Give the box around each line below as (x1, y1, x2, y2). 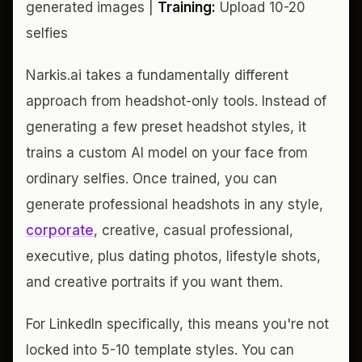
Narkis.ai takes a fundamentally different (26, 66, 288, 83)
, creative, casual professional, (94, 221, 293, 238)
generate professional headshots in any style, (26, 196, 323, 213)
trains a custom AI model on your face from (26, 144, 308, 161)
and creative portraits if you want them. (26, 273, 283, 290)
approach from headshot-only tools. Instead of (26, 92, 326, 109)
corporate (26, 221, 94, 238)
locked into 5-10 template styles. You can (26, 341, 294, 358)
